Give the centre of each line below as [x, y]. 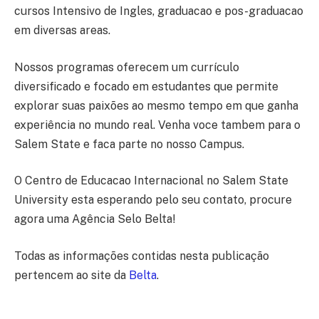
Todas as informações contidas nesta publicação [142, 256]
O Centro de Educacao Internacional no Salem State [151, 181]
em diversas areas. [64, 31]
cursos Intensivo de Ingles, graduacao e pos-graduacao [159, 11]
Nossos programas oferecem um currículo [127, 67]
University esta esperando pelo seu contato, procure [153, 200]
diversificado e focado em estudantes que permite [146, 86]
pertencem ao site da [72, 275]
